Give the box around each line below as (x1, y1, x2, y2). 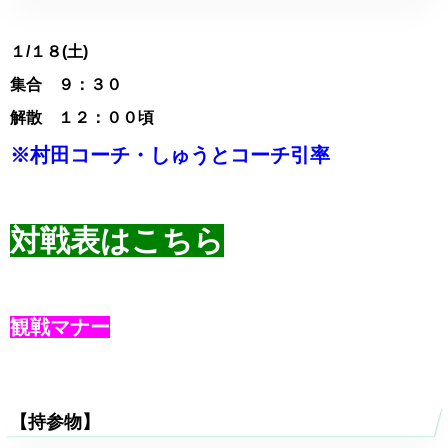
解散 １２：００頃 (10, 109, 154, 126)
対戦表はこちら (10, 224, 224, 257)
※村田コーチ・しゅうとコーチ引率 (10, 144, 330, 166)
